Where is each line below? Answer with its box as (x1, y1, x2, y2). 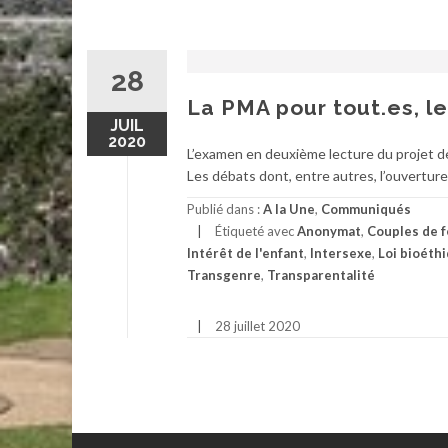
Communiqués (321, 201, 411, 218)
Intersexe (310, 245, 372, 262)
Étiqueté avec (215, 223, 297, 240)
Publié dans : (187, 201, 263, 218)
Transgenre (187, 267, 261, 284)
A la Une (263, 201, 315, 218)
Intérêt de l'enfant (187, 245, 304, 262)
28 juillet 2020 (215, 317, 300, 334)
